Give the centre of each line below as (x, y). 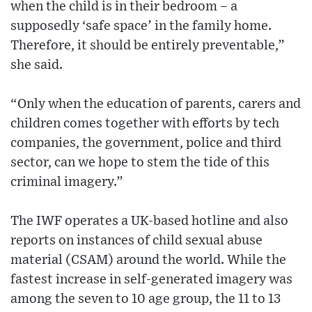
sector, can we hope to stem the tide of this (140, 162)
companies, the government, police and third (146, 143)
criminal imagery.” (67, 182)
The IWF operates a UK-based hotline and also (149, 221)
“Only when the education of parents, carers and (156, 104)
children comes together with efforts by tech (145, 123)
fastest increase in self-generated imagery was (151, 279)
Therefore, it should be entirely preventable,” (148, 45)
